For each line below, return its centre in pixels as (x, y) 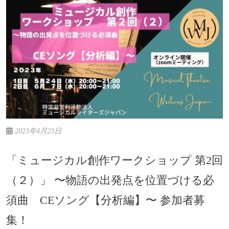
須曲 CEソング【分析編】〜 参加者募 (106, 200)
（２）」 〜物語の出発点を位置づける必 (110, 180)
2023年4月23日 (37, 131)
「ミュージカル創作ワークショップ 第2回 (114, 161)
